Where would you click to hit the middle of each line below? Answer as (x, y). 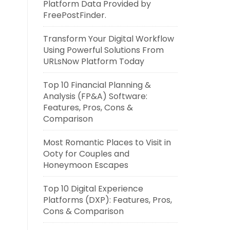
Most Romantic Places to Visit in (107, 142)
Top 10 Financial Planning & (97, 85)
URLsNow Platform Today (93, 61)
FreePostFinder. (74, 15)
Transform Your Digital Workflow (108, 39)
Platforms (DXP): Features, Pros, (107, 200)
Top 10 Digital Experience (93, 189)
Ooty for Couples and (86, 154)
